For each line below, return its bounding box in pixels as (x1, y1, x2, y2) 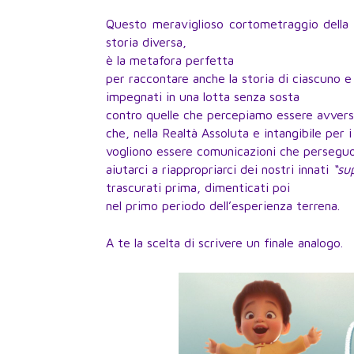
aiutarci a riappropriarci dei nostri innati (106, 161, 333, 176)
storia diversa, (106, 34, 187, 49)
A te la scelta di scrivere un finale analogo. (106, 235, 344, 250)
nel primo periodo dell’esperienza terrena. (106, 198, 341, 213)
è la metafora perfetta (106, 52, 235, 67)
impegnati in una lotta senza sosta (106, 88, 300, 104)
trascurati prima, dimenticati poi (106, 179, 291, 194)
